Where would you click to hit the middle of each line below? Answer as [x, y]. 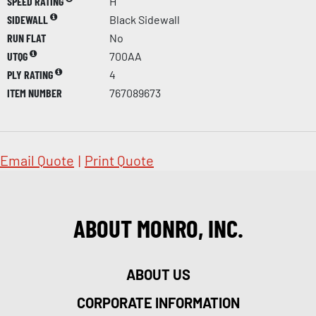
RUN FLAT [26, 37]
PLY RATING [31, 74]
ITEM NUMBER [35, 92]
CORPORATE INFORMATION [158, 302]
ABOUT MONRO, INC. [158, 227]
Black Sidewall [145, 19]
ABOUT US [158, 274]
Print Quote [119, 160]
